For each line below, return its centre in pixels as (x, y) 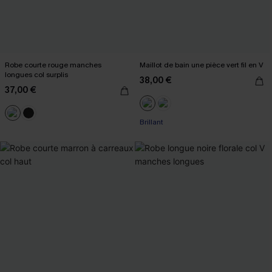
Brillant (151, 122)
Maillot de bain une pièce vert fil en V (202, 65)
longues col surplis (36, 74)
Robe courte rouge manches (53, 65)
